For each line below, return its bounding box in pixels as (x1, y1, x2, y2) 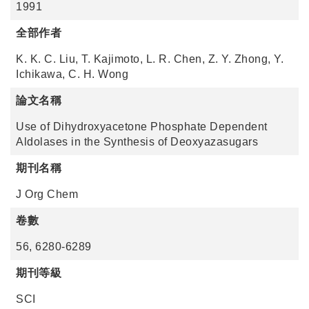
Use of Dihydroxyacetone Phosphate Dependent (16, 121, 268, 132)
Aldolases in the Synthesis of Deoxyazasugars (16, 136, 258, 148)
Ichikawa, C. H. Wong (16, 68, 128, 80)
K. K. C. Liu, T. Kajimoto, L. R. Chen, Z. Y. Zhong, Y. (16, 53, 283, 65)
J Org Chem (16, 188, 78, 200)
